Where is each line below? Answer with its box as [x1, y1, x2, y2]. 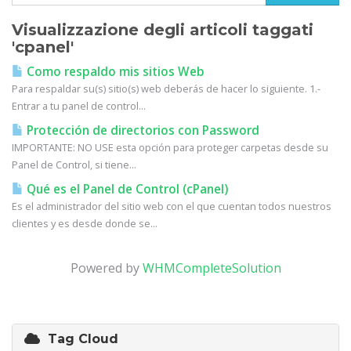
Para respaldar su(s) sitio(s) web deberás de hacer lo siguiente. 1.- [12, 81, 320, 96]
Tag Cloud [40, 331, 118, 346]
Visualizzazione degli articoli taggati [12, 20, 313, 39]
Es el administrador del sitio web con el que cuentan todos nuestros [12, 199, 331, 213]
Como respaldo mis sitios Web [24, 63, 204, 80]
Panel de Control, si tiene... [12, 157, 136, 172]
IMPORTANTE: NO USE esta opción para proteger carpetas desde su [12, 140, 328, 154]
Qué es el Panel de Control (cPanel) [24, 181, 228, 197]
